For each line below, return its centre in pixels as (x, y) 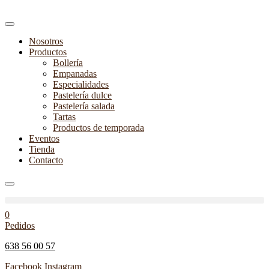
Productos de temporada (98, 128)
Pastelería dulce (82, 95)
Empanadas (75, 74)
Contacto (46, 160)
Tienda (42, 149)
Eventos (44, 138)
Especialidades (81, 84)
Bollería (68, 63)
